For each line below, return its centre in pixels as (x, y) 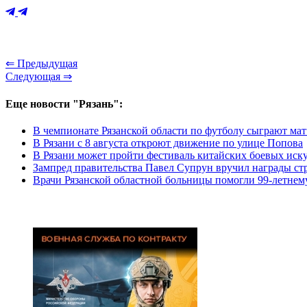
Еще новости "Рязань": (64, 103)
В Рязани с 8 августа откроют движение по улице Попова (168, 143)
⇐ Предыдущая (41, 64)
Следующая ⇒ (39, 77)
